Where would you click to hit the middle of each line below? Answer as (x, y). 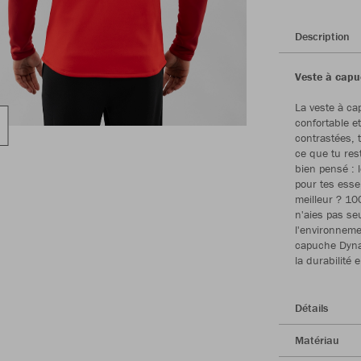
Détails (311, 307)
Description (322, 36)
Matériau (317, 340)
